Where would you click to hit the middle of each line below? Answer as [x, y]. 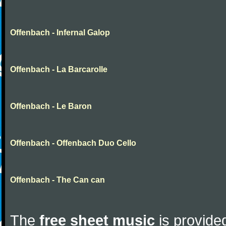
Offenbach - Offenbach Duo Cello [73, 143]
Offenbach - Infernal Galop [60, 33]
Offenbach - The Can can [58, 180]
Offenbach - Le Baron [51, 106]
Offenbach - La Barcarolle [59, 69]
